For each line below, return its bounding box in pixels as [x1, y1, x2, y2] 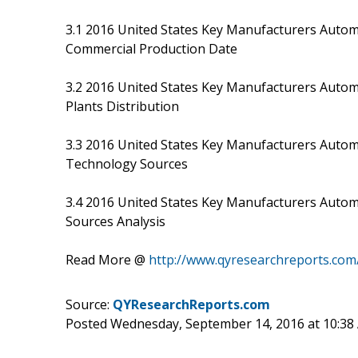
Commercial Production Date [66, 39, 237, 58]
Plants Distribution [66, 97, 179, 115]
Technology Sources [66, 154, 188, 173]
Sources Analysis [66, 212, 165, 230]
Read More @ [66, 250, 149, 268]
